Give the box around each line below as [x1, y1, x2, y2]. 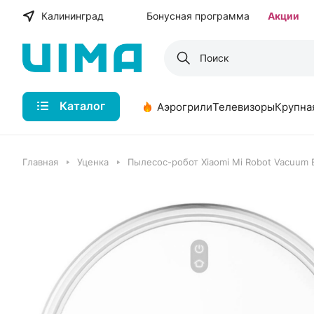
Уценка [77, 156, 109, 168]
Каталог [60, 99, 105, 113]
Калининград [41, 10, 104, 22]
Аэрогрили [157, 100, 212, 114]
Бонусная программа [146, 10, 250, 22]
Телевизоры [212, 100, 275, 114]
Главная [22, 156, 58, 168]
